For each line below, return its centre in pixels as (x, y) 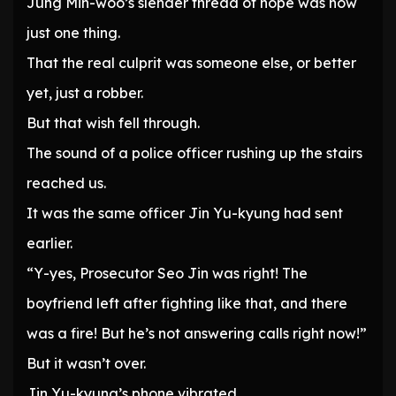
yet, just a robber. (85, 93)
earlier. (49, 244)
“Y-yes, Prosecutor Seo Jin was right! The (167, 274)
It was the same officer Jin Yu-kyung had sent (185, 213)
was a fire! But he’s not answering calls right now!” (197, 334)
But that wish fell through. (113, 123)
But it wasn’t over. (86, 364)
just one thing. (73, 33)
